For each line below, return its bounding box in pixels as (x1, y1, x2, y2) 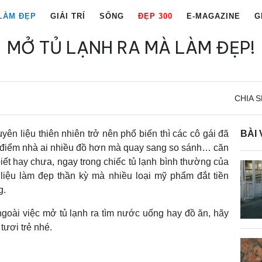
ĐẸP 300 (138, 12, 173, 21)
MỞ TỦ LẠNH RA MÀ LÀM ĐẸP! (7, 36, 255, 58)
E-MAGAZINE (187, 12, 240, 21)
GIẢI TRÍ (50, 12, 85, 21)
